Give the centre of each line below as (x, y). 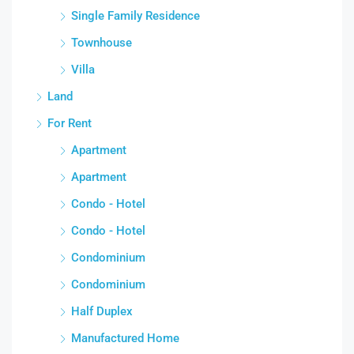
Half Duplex (102, 311)
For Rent (70, 123)
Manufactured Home (125, 338)
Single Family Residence (136, 15)
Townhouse (102, 42)
